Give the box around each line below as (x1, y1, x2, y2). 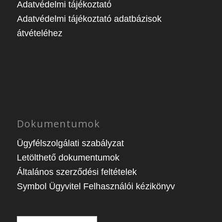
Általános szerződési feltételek (16, 167, 137, 177)
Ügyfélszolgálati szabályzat (16, 138, 124, 148)
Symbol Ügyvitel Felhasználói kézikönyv (16, 181, 175, 191)
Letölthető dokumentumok (16, 153, 119, 163)
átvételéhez (16, 28, 62, 39)
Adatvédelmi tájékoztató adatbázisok (16, 14, 162, 24)
